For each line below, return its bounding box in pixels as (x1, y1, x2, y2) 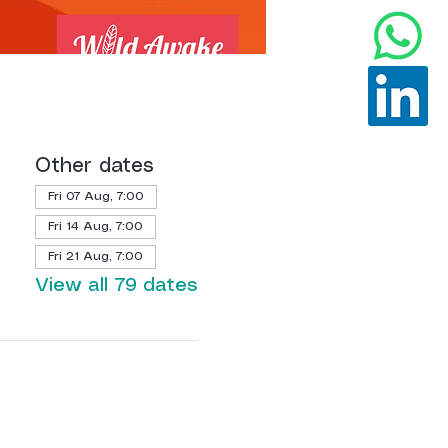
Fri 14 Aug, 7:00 (47, 220, 143, 232)
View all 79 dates (34, 276, 198, 295)
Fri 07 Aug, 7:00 (47, 190, 144, 202)
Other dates (34, 156, 154, 176)
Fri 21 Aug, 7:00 (47, 250, 143, 262)
